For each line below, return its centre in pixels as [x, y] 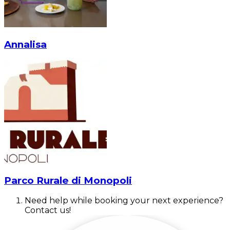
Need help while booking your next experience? [124, 201]
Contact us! [48, 210]
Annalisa [25, 45]
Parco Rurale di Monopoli [68, 180]
